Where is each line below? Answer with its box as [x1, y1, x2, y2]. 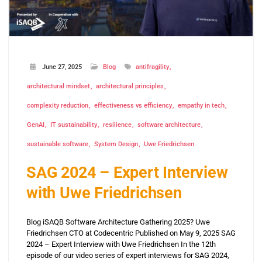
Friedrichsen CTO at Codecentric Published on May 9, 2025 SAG [26, 229, 236, 238]
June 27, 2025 [42, 63, 82, 71]
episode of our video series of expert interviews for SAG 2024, [26, 251, 229, 260]
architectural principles [96, 82, 164, 91]
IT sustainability [50, 121, 97, 129]
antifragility [136, 63, 169, 71]
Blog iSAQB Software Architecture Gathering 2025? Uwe [26, 218, 210, 227]
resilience [103, 121, 132, 129]
